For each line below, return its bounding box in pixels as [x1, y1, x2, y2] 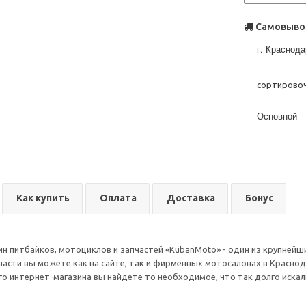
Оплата [100, 193, 137, 204]
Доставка [167, 193, 215, 204]
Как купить [16, 193, 70, 204]
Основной [257, 109, 297, 122]
